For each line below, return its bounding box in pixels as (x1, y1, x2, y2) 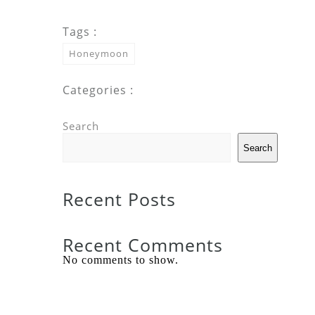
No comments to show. (63, 254, 179, 266)
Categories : (63, 82, 134, 98)
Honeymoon (69, 47, 129, 60)
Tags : (63, 24, 97, 40)
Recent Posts (63, 187, 176, 212)
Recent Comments (63, 233, 223, 257)
